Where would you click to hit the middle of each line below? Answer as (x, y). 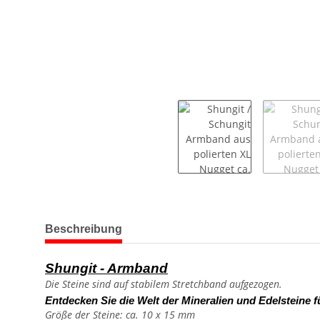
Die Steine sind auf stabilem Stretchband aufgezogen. (164, 284)
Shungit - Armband (106, 269)
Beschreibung (84, 229)
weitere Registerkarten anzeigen (122, 222)
